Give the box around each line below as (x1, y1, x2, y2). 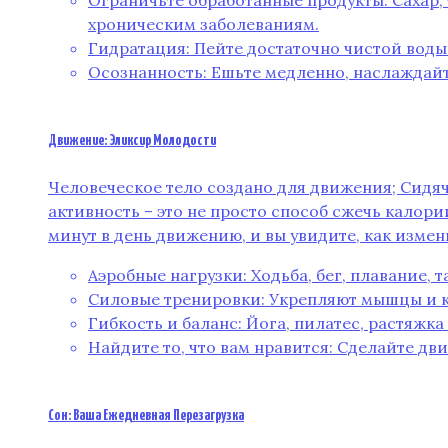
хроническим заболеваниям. (88, 14, 319, 35)
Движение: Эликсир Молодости (48, 133, 216, 149)
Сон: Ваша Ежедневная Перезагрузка (48, 407, 244, 423)
